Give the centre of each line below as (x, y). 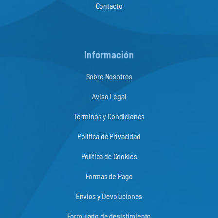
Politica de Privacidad (109, 136)
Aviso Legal (109, 96)
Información (109, 55)
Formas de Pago (109, 176)
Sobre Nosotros (109, 76)
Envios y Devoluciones (109, 196)
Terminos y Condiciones (109, 116)
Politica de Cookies (109, 156)
